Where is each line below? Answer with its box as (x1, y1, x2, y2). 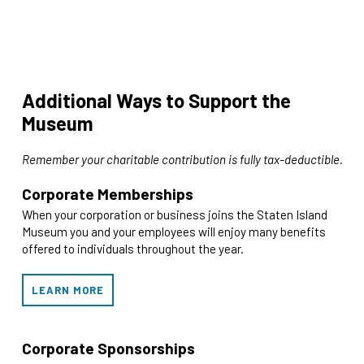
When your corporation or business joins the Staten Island (21, 206, 327, 222)
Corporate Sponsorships (21, 338, 195, 357)
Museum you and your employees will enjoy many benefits (21, 223, 326, 239)
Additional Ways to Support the (21, 88, 291, 112)
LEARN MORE (31, 283, 104, 297)
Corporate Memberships (21, 184, 193, 203)
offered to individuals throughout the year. (21, 240, 244, 256)
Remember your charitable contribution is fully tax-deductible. (21, 151, 345, 167)
